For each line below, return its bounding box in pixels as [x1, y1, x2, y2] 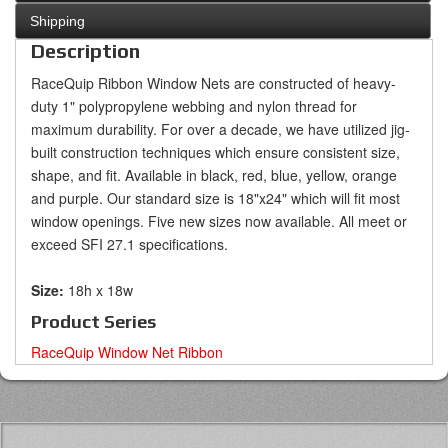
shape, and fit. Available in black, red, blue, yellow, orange [31, 165, 397, 186]
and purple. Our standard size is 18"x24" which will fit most [31, 188, 400, 209]
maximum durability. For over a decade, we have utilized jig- [31, 119, 410, 140]
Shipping [30, 13, 85, 30]
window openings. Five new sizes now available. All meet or [31, 211, 407, 232]
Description [31, 39, 140, 63]
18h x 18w [68, 280, 133, 301]
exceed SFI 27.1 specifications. [31, 234, 228, 255]
